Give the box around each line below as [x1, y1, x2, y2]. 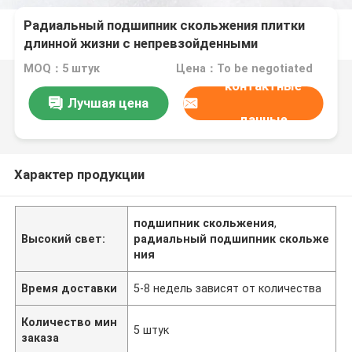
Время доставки [21, 281, 118, 295]
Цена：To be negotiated [175, 62, 313, 75]
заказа [21, 331, 60, 344]
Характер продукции [13, 166, 145, 182]
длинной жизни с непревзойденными [24, 35, 258, 52]
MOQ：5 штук [24, 62, 101, 75]
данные [238, 112, 288, 128]
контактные [224, 78, 302, 94]
